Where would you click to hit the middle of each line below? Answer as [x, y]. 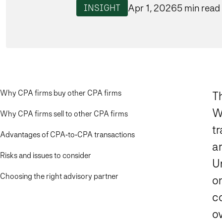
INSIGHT [102, 8]
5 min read [198, 8]
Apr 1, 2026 [152, 8]
